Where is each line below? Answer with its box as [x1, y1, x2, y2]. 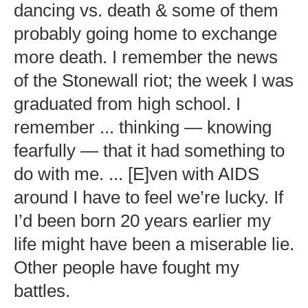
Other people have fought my [14, 257, 239, 278]
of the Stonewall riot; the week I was [14, 70, 294, 91]
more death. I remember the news [14, 47, 278, 67]
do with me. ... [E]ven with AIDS [14, 164, 259, 184]
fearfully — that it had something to [14, 140, 285, 161]
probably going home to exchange [14, 23, 277, 44]
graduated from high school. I [14, 93, 241, 114]
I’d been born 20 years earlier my [14, 210, 271, 231]
